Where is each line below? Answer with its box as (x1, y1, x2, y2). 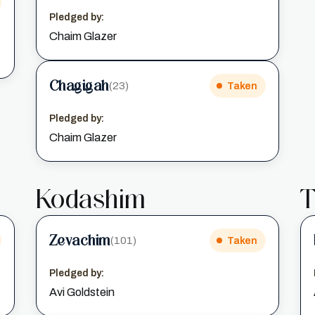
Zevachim (49, 231, 110, 249)
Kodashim (35, 184, 146, 214)
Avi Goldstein (49, 286, 115, 298)
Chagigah (49, 77, 109, 94)
